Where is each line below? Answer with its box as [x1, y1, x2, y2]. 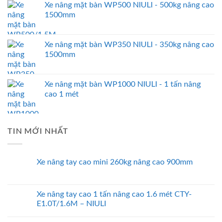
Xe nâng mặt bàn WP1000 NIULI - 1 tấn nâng [45, 80, 201, 89]
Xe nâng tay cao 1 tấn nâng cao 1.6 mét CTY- [37, 190, 192, 198]
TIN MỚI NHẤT [7, 127, 68, 136]
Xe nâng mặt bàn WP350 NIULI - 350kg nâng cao [45, 41, 214, 49]
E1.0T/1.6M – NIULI [37, 199, 106, 208]
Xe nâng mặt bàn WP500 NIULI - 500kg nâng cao [45, 1, 214, 9]
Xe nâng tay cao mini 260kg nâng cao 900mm [37, 158, 193, 166]
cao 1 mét [45, 90, 79, 99]
